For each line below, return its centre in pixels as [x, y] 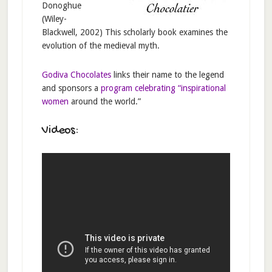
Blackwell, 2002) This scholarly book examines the [134, 32]
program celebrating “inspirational [163, 88]
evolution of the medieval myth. [100, 45]
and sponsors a [71, 88]
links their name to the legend [167, 74]
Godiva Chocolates [76, 74]
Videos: [60, 131]
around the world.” [104, 101]
